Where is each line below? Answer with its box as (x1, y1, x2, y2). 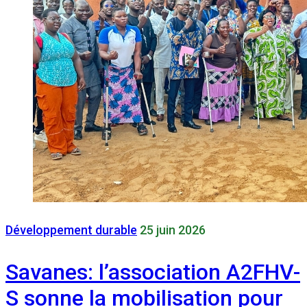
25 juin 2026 (140, 223, 206, 238)
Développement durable (5, 223, 137, 238)
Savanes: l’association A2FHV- (5, 258, 300, 285)
